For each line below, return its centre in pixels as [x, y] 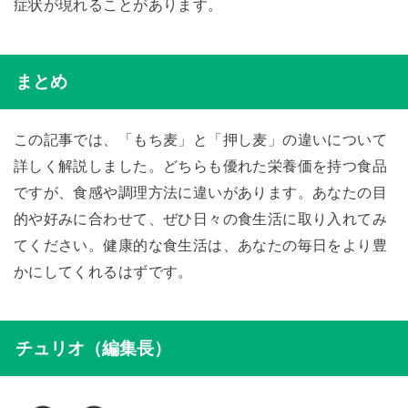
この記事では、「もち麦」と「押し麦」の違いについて [200, 139]
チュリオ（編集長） [93, 348]
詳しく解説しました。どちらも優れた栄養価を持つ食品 [200, 165]
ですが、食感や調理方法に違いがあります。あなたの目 [200, 192]
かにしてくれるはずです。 [103, 271]
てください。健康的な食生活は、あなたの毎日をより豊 [200, 245]
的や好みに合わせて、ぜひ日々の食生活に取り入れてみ [200, 218]
